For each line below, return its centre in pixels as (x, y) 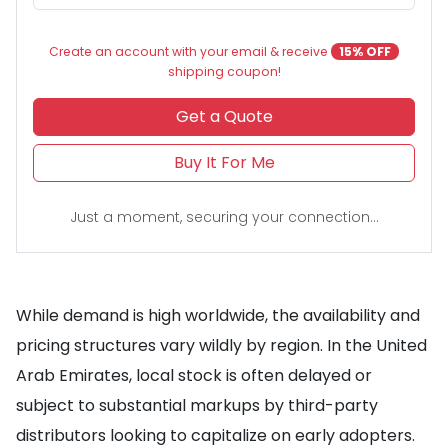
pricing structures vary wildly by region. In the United (221, 345)
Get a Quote (224, 116)
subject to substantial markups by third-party (197, 405)
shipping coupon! (224, 71)
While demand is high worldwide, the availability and (218, 315)
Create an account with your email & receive (190, 51)
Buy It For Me (224, 162)
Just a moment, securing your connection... (224, 216)
